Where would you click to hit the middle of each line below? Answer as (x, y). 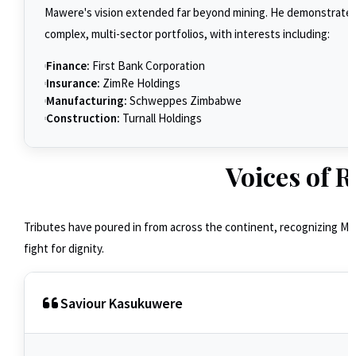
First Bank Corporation (147, 66)
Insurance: (73, 83)
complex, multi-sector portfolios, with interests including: (187, 34)
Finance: (68, 66)
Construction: (83, 118)
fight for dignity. (64, 248)
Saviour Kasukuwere (122, 303)
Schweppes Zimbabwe (184, 101)
